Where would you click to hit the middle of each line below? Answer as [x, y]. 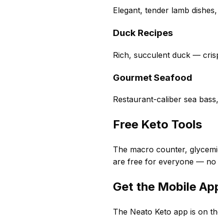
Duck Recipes [143, 33]
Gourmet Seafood [153, 77]
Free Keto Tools [157, 125]
